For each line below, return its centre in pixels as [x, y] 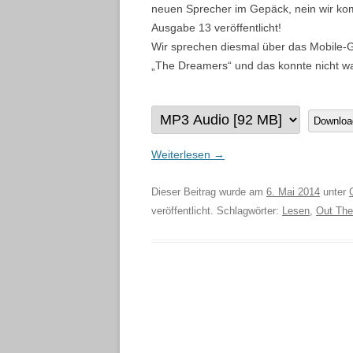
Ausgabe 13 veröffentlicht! [216, 28]
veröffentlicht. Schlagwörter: [217, 211]
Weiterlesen [182, 154]
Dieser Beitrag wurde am [209, 192]
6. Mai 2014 [293, 192]
